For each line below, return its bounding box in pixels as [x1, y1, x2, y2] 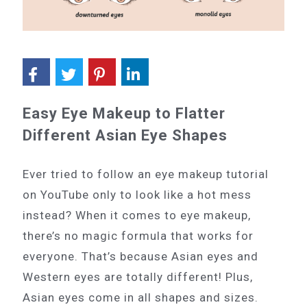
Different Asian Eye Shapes [23, 126, 228, 144]
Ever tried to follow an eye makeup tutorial [23, 167, 269, 181]
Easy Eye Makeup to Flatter [23, 104, 225, 122]
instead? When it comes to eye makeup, [23, 208, 251, 222]
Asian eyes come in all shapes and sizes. [23, 290, 258, 304]
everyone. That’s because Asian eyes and [23, 249, 258, 263]
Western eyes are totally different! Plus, [23, 269, 253, 284]
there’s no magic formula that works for [23, 228, 254, 243]
